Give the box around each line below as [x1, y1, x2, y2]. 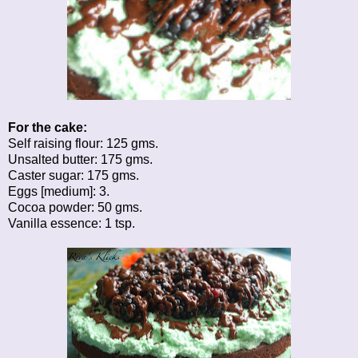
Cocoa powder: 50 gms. [8, 200, 142, 214]
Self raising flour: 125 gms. [8, 136, 158, 150]
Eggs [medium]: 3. [8, 184, 109, 198]
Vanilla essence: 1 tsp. [8, 216, 135, 230]
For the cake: [8, 120, 87, 134]
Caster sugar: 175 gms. [8, 168, 139, 182]
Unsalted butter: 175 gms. [8, 152, 153, 166]
